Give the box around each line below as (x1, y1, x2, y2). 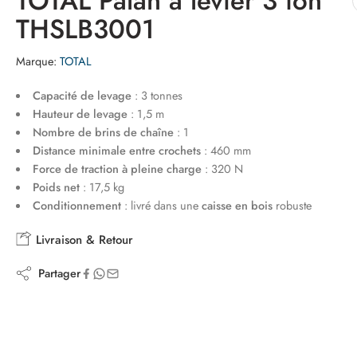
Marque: (16, 53, 57, 69)
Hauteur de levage (32, 105, 127, 122)
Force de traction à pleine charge (32, 160, 202, 177)
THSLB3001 (16, 10, 155, 49)
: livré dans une (120, 197, 202, 214)
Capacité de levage (32, 87, 131, 104)
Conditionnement (32, 197, 121, 214)
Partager (32, 265, 80, 281)
